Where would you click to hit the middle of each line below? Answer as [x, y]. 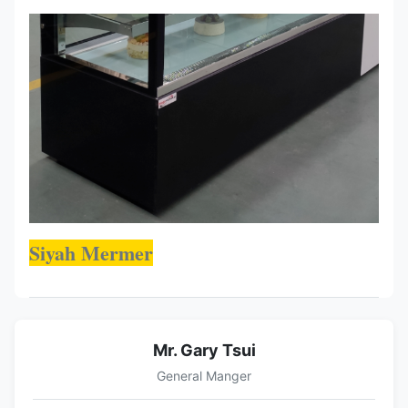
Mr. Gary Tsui [204, 350]
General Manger [204, 375]
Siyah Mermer [91, 252]
